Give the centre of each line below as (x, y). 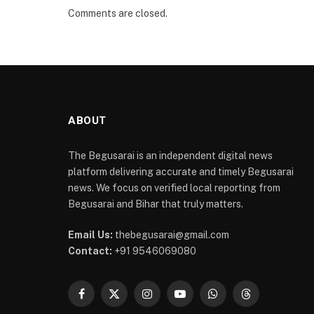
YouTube (199, 300)
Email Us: (90, 234)
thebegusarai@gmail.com (172, 234)
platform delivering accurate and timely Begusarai (181, 171)
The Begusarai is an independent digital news (170, 155)
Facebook (103, 300)
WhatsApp (236, 300)
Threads (264, 300)
